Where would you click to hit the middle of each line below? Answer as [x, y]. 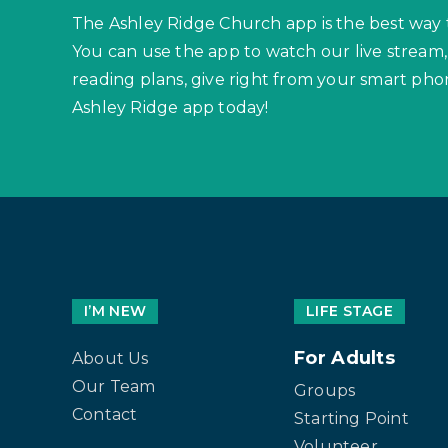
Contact [105, 414]
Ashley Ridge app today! [170, 107]
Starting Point [351, 418]
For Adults [344, 357]
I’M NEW [115, 310]
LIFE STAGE [349, 310]
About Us [110, 358]
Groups [325, 390]
